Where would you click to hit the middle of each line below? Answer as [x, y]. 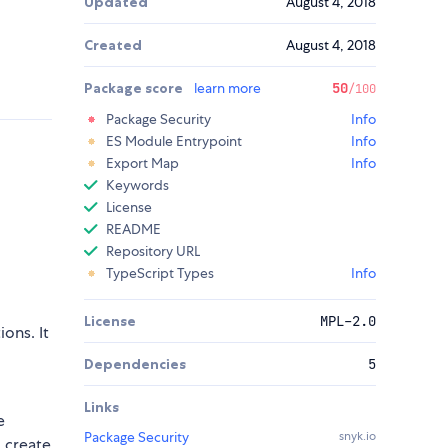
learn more [227, 88]
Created [113, 45]
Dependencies [135, 364]
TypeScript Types [160, 273]
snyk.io [357, 436]
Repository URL [153, 251]
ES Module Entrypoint [174, 141]
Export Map [142, 163]
